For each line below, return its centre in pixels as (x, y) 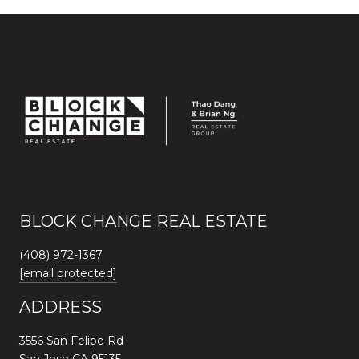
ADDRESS (61, 307)
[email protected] (68, 273)
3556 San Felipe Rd (71, 341)
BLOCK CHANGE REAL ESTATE (143, 221)
